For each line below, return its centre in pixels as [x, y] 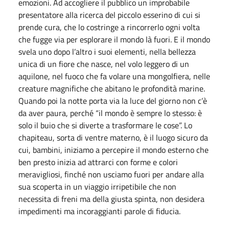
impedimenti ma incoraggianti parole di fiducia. [99, 211]
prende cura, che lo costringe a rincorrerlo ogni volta [109, 27]
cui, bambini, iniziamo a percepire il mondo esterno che [113, 150]
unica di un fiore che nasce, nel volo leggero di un [104, 64]
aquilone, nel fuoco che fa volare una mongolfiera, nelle [114, 76]
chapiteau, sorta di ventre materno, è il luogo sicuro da [113, 137]
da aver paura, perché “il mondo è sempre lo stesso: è [110, 113]
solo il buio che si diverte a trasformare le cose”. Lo [105, 125]
